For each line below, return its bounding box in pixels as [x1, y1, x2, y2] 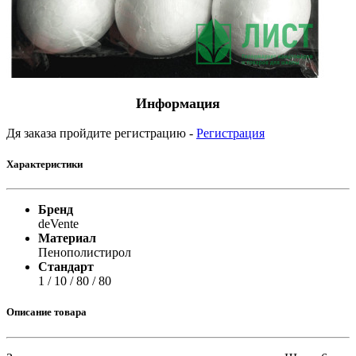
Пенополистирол [38, 246, 131, 260]
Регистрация [196, 126, 265, 140]
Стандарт [38, 260, 94, 274]
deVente [38, 217, 79, 231]
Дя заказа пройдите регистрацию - [6, 126, 196, 140]
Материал [38, 231, 96, 246]
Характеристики [6, 158, 83, 171]
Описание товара [6, 306, 87, 319]
